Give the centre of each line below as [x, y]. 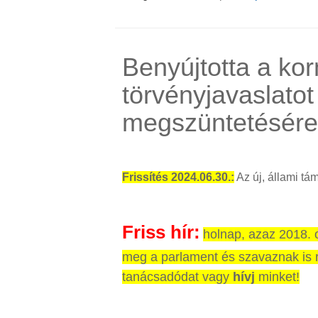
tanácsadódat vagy [177, 277]
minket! [277, 277]
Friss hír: [161, 232]
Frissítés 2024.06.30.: [178, 177]
